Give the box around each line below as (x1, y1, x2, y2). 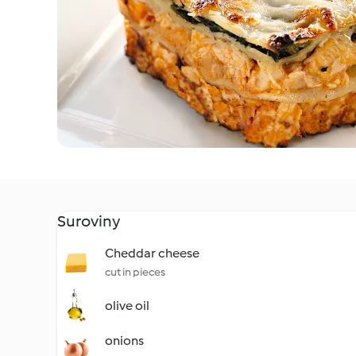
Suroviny (57, 211, 120, 230)
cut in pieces (105, 265, 165, 279)
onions (105, 333, 144, 348)
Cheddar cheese (105, 246, 199, 261)
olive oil (105, 298, 149, 313)
